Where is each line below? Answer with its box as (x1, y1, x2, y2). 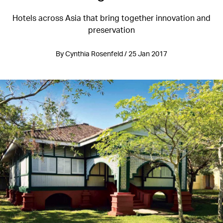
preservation (88, 24, 135, 35)
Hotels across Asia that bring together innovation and (12, 12, 211, 23)
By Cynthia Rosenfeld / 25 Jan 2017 (56, 49, 167, 58)
